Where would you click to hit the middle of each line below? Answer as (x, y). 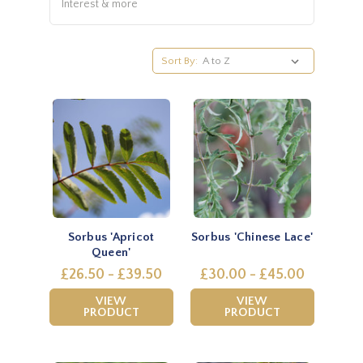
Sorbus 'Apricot (111, 237)
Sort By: (180, 60)
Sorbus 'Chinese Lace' (252, 237)
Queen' (111, 252)
